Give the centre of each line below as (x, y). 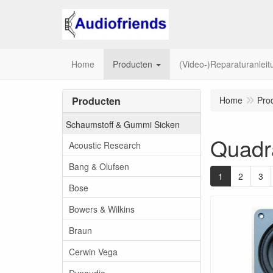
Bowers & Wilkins (102, 209)
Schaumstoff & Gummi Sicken (123, 124)
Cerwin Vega (93, 251)
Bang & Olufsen (99, 166)
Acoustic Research (105, 145)
